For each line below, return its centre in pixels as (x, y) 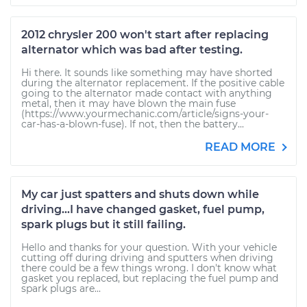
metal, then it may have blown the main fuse (128, 103)
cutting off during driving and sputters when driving (147, 258)
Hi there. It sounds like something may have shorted (147, 73)
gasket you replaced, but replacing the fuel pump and (150, 278)
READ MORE (242, 147)
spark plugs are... (61, 288)
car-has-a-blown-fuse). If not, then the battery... (133, 124)
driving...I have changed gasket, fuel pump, (143, 209)
